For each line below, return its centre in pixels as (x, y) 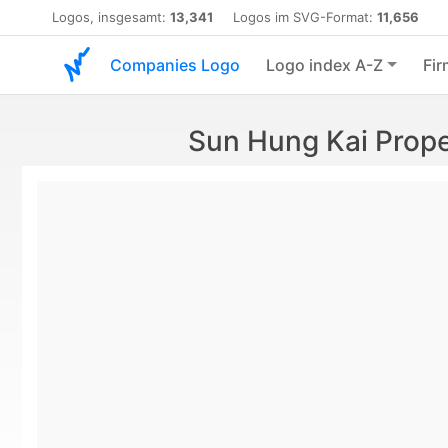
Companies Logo (175, 65)
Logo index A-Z (324, 65)
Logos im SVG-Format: (295, 17)
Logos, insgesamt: (111, 17)
